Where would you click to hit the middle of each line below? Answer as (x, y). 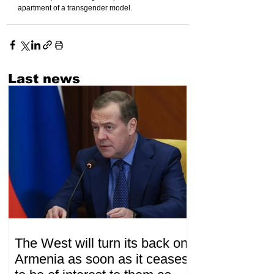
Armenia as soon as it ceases (102, 259)
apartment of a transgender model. (75, 8)
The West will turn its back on (101, 243)
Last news (44, 78)
